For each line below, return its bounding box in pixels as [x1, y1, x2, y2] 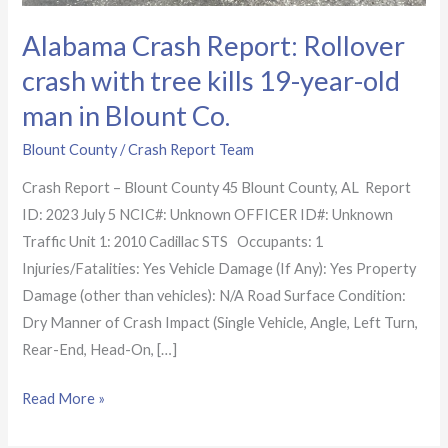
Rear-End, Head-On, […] [22, 341, 178, 359]
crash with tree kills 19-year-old [22, 64, 401, 98]
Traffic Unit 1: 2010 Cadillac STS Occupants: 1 [22, 233, 324, 251]
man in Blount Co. [22, 99, 231, 133]
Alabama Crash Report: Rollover [22, 29, 406, 63]
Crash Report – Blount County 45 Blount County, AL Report [22, 179, 412, 197]
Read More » [22, 390, 106, 408]
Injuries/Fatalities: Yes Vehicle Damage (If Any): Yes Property [22, 260, 417, 278]
